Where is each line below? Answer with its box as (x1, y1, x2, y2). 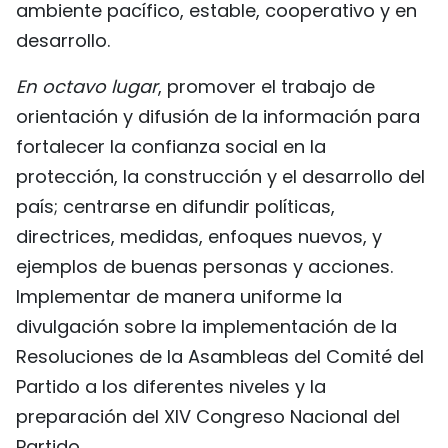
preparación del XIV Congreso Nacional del (16, 403, 400, 429)
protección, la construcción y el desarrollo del (16, 163, 425, 189)
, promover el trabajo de (158, 73, 375, 99)
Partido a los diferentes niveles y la (16, 373, 326, 399)
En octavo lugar (16, 73, 158, 99)
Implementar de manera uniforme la (16, 283, 342, 309)
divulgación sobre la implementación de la (16, 313, 397, 339)
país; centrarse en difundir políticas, (16, 193, 335, 219)
